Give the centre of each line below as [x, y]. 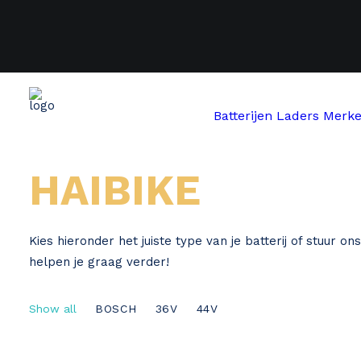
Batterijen [243, 116]
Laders [298, 116]
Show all [53, 309]
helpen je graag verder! [99, 262]
